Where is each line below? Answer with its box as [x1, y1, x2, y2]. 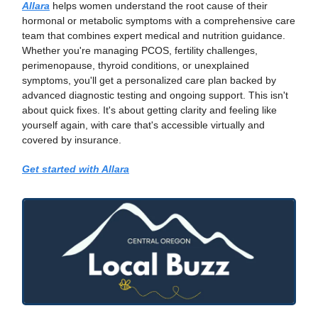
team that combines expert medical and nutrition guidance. [22, 30, 285, 42]
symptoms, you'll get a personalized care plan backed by [22, 75, 276, 87]
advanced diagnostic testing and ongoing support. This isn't [22, 89, 288, 102]
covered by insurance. [22, 134, 121, 146]
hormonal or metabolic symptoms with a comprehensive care [22, 15, 295, 27]
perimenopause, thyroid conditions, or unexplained [22, 60, 249, 72]
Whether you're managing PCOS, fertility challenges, [22, 45, 258, 57]
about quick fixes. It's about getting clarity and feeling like [22, 104, 277, 116]
